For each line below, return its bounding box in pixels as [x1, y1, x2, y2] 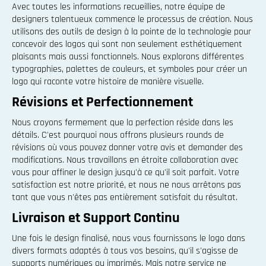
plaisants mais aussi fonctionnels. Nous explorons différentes [12, 50, 244, 63]
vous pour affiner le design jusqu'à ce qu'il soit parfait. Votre [12, 166, 239, 179]
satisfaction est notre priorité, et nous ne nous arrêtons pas [12, 179, 241, 191]
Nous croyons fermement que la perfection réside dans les [12, 116, 233, 129]
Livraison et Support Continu [12, 209, 180, 227]
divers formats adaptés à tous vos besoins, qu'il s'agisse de [12, 245, 238, 257]
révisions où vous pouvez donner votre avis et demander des [12, 141, 243, 154]
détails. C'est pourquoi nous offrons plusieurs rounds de [12, 129, 224, 141]
